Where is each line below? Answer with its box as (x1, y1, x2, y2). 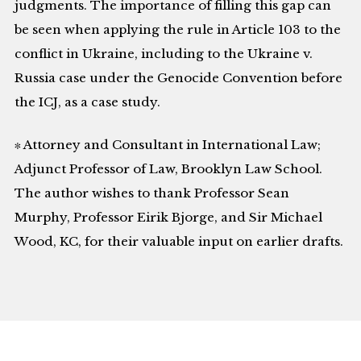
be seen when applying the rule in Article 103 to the (15, 22, 342, 38)
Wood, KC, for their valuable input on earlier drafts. (15, 233, 344, 249)
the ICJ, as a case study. (15, 94, 161, 110)
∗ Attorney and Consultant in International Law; (15, 136, 322, 152)
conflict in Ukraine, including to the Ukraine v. (15, 46, 313, 62)
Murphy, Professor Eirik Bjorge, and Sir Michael (15, 209, 323, 225)
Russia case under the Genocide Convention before (15, 70, 343, 86)
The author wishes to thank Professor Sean (15, 185, 290, 201)
